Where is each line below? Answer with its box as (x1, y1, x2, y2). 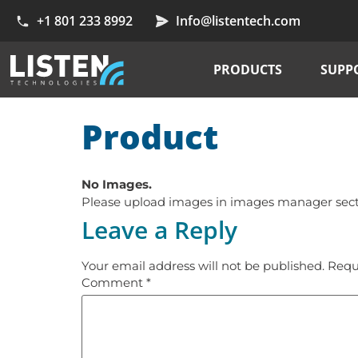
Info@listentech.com (176, 12, 301, 30)
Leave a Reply (82, 213, 237, 247)
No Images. (82, 177, 152, 193)
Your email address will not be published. (82, 258, 324, 274)
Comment (82, 275, 146, 291)
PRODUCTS (213, 61, 282, 79)
